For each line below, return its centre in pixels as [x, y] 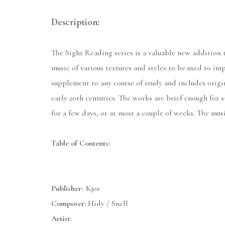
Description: [75, 22]
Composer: [69, 204]
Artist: [61, 219]
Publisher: [67, 189]
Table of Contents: [81, 143]
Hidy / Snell [107, 204]
